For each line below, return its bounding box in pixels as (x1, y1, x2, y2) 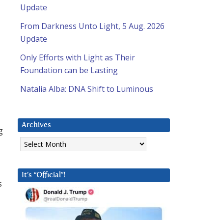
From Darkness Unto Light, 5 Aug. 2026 (20, 21, 165, 32)
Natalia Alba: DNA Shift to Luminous (20, 83, 153, 95)
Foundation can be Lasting (20, 65, 118, 76)
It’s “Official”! (22, 171, 65, 179)
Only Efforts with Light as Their (20, 52, 135, 63)
